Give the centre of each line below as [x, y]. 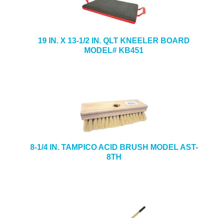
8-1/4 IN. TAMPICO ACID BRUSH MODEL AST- [114, 147]
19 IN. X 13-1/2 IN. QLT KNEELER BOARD [114, 41]
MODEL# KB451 [114, 50]
